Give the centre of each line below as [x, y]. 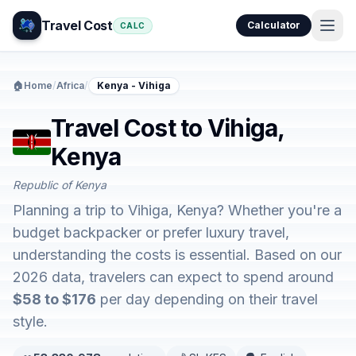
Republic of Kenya [60, 185]
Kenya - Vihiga [134, 85]
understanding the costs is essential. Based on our [177, 255]
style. [30, 321]
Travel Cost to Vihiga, [168, 128]
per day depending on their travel [207, 299]
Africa [70, 85]
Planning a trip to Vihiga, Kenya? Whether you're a [177, 210]
